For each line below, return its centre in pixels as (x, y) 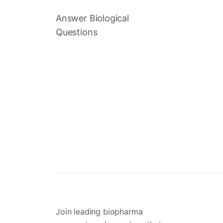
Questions (77, 32)
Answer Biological (92, 18)
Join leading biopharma (99, 212)
